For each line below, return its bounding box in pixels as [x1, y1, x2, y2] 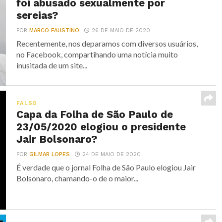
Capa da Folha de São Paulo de [16, 109, 173, 121]
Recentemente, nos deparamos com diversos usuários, [16, 39, 198, 49]
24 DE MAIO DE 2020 [82, 151, 141, 158]
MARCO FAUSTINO [29, 27, 80, 34]
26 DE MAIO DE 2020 [92, 27, 151, 34]
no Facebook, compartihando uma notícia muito [16, 50, 178, 59]
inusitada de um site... [16, 60, 88, 70]
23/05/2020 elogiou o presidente [16, 121, 186, 133]
